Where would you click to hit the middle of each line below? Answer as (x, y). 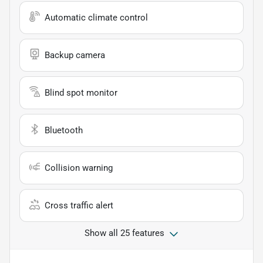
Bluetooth (64, 131)
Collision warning (79, 168)
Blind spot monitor (81, 93)
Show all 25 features (124, 233)
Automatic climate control (96, 18)
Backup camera (75, 55)
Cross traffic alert (79, 206)
